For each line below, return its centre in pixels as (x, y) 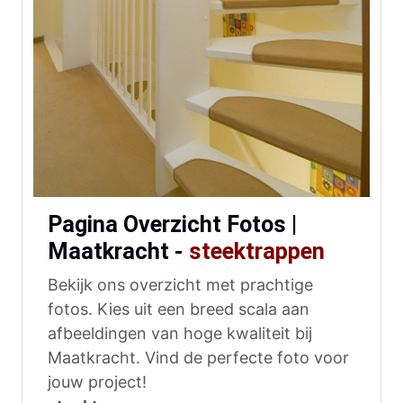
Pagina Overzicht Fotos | (172, 224)
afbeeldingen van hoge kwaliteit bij (180, 333)
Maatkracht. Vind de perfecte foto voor (198, 358)
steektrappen (257, 251)
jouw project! (97, 382)
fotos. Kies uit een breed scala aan (179, 309)
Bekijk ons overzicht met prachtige (180, 285)
